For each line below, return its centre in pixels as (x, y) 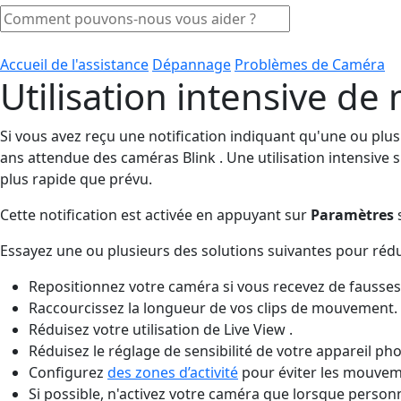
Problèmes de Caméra (310, 64)
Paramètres (352, 214)
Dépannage (192, 64)
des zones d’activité (173, 372)
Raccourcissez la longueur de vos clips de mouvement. (213, 307)
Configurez (68, 372)
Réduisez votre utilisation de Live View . (161, 329)
